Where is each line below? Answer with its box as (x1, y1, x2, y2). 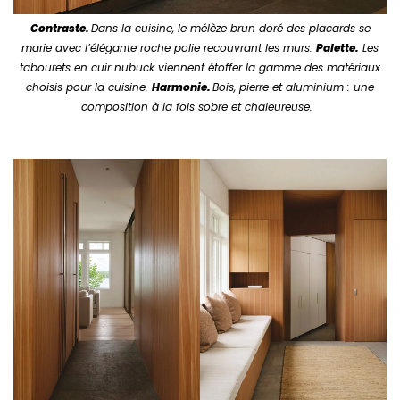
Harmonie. (152, 79, 212, 96)
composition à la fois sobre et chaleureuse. (80, 99, 320, 115)
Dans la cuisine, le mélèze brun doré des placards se (90, 21, 371, 37)
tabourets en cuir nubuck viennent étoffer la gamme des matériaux (20, 60, 380, 76)
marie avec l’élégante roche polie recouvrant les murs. (21, 40, 316, 56)
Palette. (316, 40, 359, 56)
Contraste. (29, 21, 91, 37)
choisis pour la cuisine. (26, 79, 152, 96)
